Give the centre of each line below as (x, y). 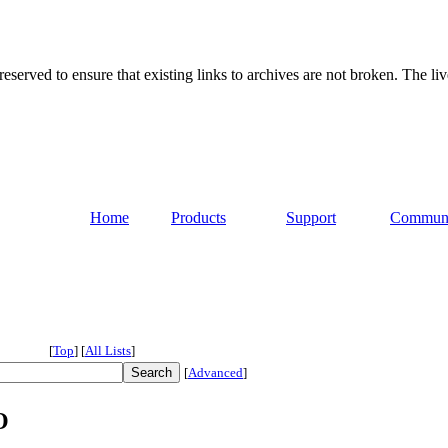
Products (198, 218)
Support (311, 218)
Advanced (215, 373)
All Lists (108, 351)
